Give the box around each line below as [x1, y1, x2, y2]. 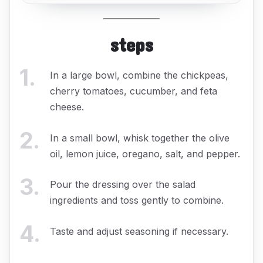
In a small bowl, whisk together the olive [50, 131, 230, 144]
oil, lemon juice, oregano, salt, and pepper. [50, 147, 240, 160]
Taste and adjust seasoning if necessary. [50, 225, 228, 237]
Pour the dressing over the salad [50, 178, 195, 191]
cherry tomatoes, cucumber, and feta [50, 85, 217, 97]
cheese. [50, 100, 84, 113]
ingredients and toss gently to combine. [50, 194, 224, 207]
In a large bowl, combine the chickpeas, [50, 69, 228, 81]
